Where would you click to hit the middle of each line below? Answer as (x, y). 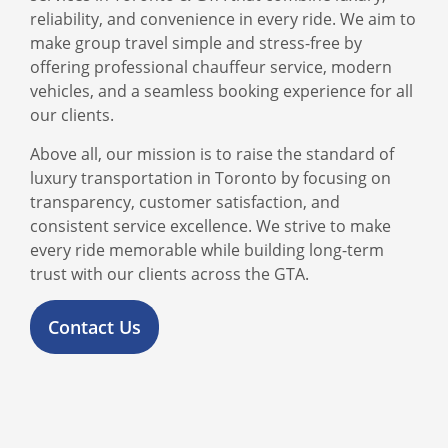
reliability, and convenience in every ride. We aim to (223, 19)
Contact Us (94, 326)
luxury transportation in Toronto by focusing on (210, 177)
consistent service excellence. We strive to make (210, 225)
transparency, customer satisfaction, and (185, 201)
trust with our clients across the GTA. (169, 273)
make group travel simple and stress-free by (196, 43)
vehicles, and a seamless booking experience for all (221, 91)
